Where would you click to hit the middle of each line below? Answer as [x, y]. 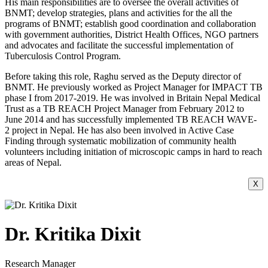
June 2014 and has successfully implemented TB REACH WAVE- [131, 119]
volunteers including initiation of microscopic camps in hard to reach [133, 151]
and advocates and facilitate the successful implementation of [119, 45]
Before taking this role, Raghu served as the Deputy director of [123, 76]
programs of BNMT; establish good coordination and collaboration [130, 23]
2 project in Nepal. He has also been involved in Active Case [119, 130]
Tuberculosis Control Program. [63, 56]
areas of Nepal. [33, 162]
